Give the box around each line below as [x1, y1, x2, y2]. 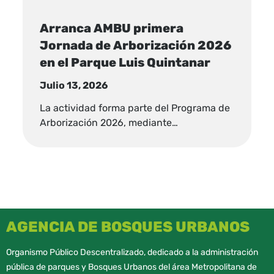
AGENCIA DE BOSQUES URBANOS [6, 218, 250, 235]
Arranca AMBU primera [40, 20, 184, 35]
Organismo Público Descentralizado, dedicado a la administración [6, 246, 258, 257]
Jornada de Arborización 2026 [40, 37, 232, 53]
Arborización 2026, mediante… [40, 116, 179, 128]
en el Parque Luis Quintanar [40, 54, 211, 70]
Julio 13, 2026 [40, 80, 108, 92]
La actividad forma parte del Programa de [40, 102, 231, 114]
